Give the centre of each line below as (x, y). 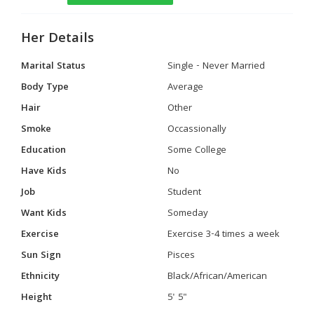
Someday (188, 214)
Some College (197, 151)
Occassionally (197, 130)
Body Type (45, 88)
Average (185, 88)
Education (43, 151)
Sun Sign (41, 256)
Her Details (57, 39)
